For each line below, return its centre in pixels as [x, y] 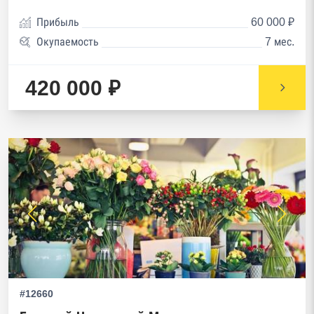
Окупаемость [68, 42]
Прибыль [58, 22]
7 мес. [280, 42]
